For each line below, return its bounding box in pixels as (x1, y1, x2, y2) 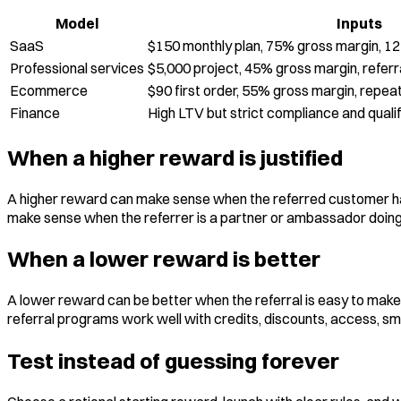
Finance (10, 103, 60, 122)
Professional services (10, 58, 144, 77)
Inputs (337, 13, 382, 32)
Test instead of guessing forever (7, 347, 339, 375)
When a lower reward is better (7, 245, 320, 273)
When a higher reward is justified (7, 143, 343, 171)
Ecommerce (10, 81, 88, 99)
